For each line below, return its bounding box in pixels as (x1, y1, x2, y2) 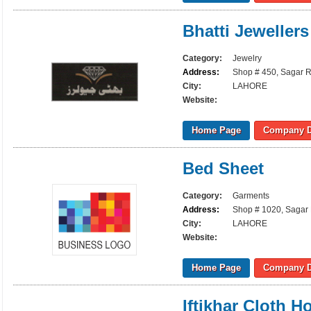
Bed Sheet (183, 159, 264, 178)
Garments (233, 191, 269, 201)
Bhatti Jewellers (183, 22, 309, 40)
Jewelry (233, 53, 262, 63)
